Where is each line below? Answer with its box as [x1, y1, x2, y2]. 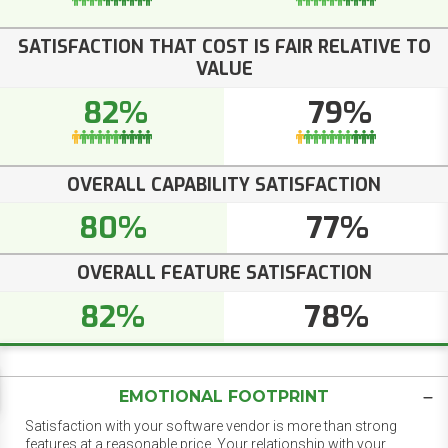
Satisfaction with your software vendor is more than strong [25, 417, 397, 434]
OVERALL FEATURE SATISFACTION [76, 261, 372, 286]
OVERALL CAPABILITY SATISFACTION [67, 172, 381, 197]
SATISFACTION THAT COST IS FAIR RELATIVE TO [17, 35, 431, 60]
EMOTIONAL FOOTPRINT [119, 386, 329, 406]
